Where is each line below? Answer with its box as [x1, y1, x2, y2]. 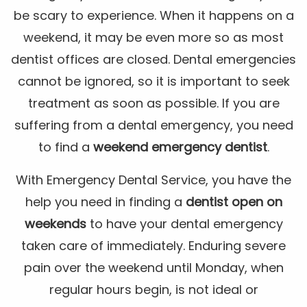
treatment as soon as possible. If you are [27, 95, 280, 112]
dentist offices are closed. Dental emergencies [11, 51, 296, 69]
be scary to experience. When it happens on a [13, 7, 294, 25]
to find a [38, 138, 93, 156]
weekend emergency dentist [93, 138, 267, 156]
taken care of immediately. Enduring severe [21, 237, 286, 255]
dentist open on [185, 193, 282, 211]
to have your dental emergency [86, 215, 283, 233]
